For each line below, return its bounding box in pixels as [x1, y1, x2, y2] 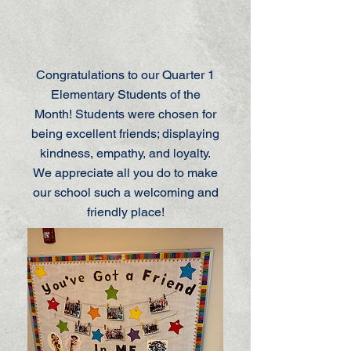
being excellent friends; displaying [31, 126, 219, 141]
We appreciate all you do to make [33, 165, 218, 180]
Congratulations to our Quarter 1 [36, 67, 215, 82]
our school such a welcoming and [32, 185, 219, 200]
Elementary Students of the [50, 87, 201, 102]
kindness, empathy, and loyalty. [40, 146, 211, 161]
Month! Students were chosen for [34, 107, 216, 121]
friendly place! [86, 204, 165, 219]
